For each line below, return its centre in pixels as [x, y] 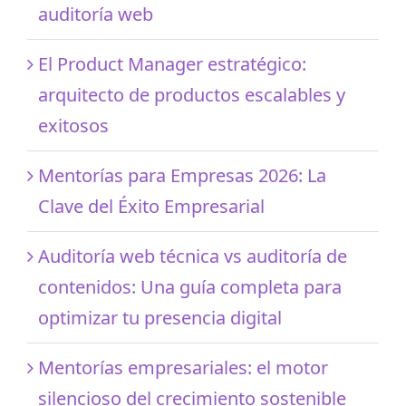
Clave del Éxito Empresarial [151, 206]
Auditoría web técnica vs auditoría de [193, 256]
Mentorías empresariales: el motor [183, 367]
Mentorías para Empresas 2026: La [182, 175]
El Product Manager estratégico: [172, 63]
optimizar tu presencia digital [160, 317]
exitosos [73, 125]
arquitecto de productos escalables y [192, 94]
